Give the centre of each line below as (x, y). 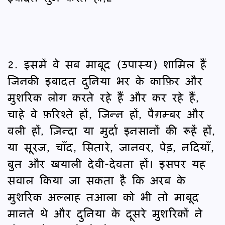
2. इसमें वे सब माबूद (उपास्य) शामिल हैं (107, 64)
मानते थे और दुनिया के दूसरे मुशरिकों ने (105, 213)
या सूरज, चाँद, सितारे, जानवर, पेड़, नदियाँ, (111, 147)
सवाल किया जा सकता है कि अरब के (96, 180)
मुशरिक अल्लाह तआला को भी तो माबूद (103, 196)
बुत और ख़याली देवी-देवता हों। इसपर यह (107, 163)
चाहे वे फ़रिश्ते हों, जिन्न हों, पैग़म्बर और (106, 114)
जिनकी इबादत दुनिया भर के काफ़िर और (105, 80)
